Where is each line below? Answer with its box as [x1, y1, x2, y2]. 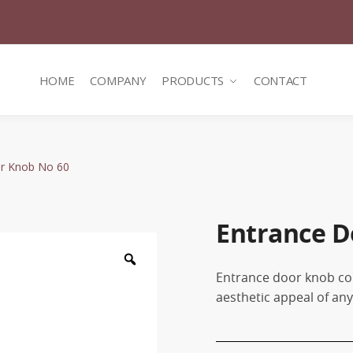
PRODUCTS [162, 72, 224, 88]
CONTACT [253, 72, 307, 88]
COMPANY [90, 72, 147, 88]
